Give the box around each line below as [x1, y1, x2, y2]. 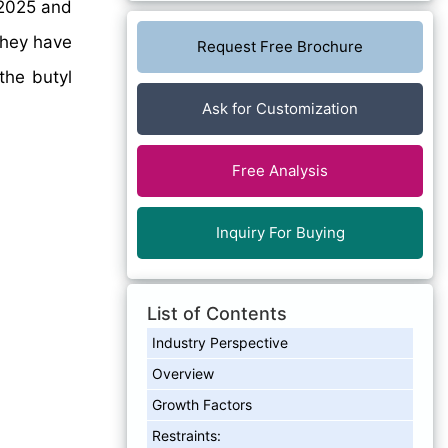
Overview [152, 364, 214, 382]
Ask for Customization [202, 98, 358, 118]
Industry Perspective [152, 333, 288, 351]
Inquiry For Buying [215, 222, 345, 242]
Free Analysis [232, 160, 328, 180]
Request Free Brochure [197, 36, 363, 56]
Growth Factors [152, 395, 252, 413]
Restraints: [152, 426, 221, 444]
